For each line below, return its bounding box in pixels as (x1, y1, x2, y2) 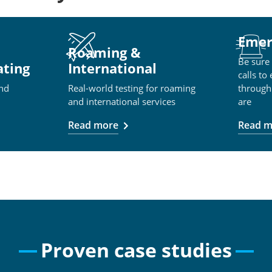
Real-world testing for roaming (68, 81, 195, 94)
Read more (68, 118, 118, 132)
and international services (68, 95, 175, 107)
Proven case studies (40, 236, 232, 263)
